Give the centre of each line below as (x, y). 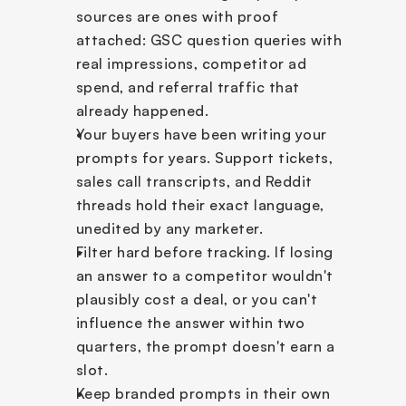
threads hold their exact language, (200, 205)
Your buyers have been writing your (201, 134)
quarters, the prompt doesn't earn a (205, 346)
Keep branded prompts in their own (203, 393)
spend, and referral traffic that (188, 87)
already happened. (142, 111)
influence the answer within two (190, 323)
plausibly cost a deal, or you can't (196, 299)
